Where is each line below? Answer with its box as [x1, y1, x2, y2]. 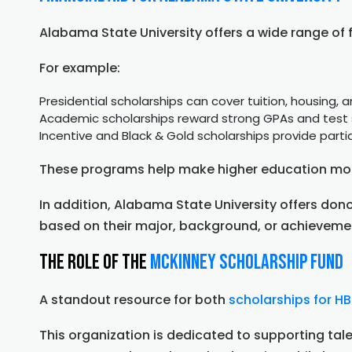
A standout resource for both [39, 290, 229, 309]
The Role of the [39, 249, 150, 275]
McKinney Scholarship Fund [150, 249, 343, 275]
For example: [39, 58, 120, 77]
